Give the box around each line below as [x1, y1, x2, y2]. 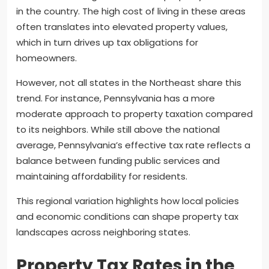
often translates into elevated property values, [16, 20, 228, 33]
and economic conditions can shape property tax [16, 210, 238, 223]
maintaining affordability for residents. [16, 169, 187, 183]
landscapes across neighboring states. [16, 225, 190, 238]
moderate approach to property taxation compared [16, 107, 253, 120]
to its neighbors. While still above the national [16, 122, 220, 136]
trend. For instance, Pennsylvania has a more [16, 91, 215, 104]
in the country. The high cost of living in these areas [16, 4, 246, 17]
